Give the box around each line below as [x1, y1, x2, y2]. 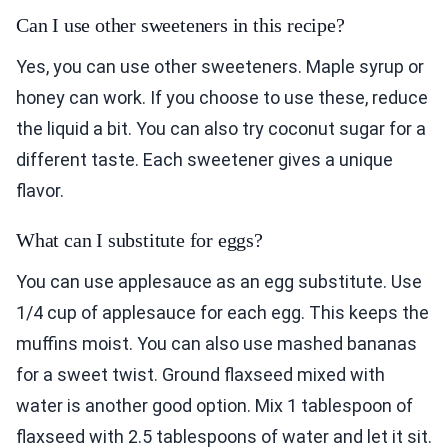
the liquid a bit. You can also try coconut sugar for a [16, 118, 426, 140]
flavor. [16, 180, 64, 202]
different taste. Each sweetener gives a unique [16, 149, 393, 171]
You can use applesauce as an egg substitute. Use [16, 271, 422, 293]
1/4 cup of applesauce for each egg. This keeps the [16, 302, 429, 324]
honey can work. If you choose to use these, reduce [16, 87, 428, 109]
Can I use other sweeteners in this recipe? [16, 14, 345, 37]
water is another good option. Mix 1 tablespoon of [16, 395, 413, 417]
